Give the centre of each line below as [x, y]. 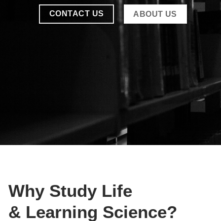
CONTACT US [76, 14]
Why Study [55, 190]
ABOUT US [155, 14]
